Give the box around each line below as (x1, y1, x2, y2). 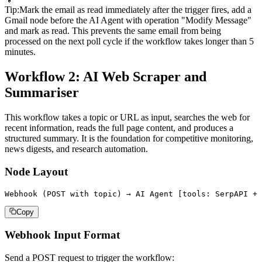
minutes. (5, 47, 36, 57)
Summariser (5, 85, 79, 101)
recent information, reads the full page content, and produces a (5, 123, 233, 133)
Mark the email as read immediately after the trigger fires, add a (19, 5, 251, 15)
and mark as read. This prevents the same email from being (5, 26, 221, 36)
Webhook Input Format (5, 229, 120, 242)
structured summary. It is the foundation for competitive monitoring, (5, 133, 253, 144)
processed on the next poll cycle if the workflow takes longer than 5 (5, 36, 254, 47)
